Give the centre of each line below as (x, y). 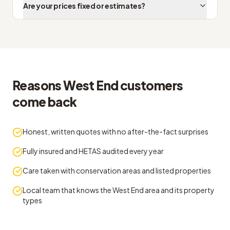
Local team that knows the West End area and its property (119, 190)
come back (45, 102)
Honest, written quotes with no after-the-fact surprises (116, 131)
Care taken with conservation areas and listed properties (117, 170)
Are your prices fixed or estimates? (84, 6)
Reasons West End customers (98, 85)
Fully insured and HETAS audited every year (93, 151)
